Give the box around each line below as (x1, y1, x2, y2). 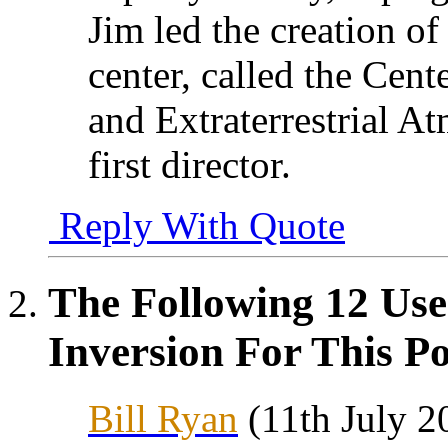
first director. (88, 143, 291, 187)
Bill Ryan (88, 397, 238, 440)
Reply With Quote (49, 204, 345, 248)
